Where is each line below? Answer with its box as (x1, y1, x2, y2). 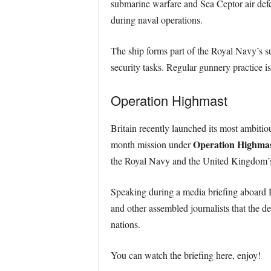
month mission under (110, 138, 193, 151)
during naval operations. (110, 13, 203, 26)
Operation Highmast (110, 91, 227, 109)
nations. (110, 218, 140, 230)
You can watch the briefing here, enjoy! (110, 249, 261, 261)
